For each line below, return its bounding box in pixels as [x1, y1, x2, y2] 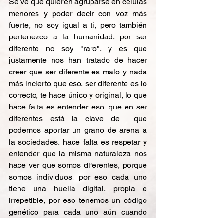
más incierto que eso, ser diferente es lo [9, 79, 147, 88]
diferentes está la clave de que [9, 114, 147, 123]
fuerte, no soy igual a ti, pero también [9, 20, 147, 30]
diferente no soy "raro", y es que [9, 44, 147, 53]
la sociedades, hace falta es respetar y [9, 137, 147, 146]
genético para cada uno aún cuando [9, 207, 147, 217]
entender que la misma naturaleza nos [9, 149, 147, 158]
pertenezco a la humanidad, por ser [9, 32, 147, 41]
